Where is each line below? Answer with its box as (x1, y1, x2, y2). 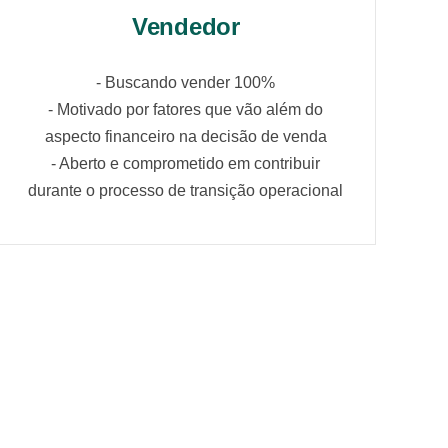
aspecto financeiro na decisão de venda (44, 128, 327, 146)
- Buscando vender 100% (96, 74, 276, 92)
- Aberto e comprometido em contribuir (51, 155, 321, 173)
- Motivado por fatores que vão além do (48, 101, 324, 119)
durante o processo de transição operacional (28, 182, 344, 200)
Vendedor (131, 13, 240, 41)
